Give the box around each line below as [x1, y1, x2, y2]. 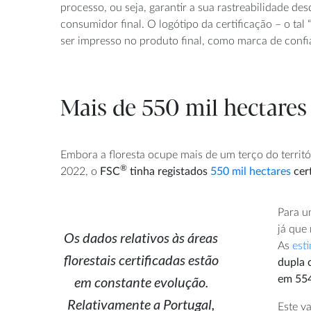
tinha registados [127, 165, 210, 177]
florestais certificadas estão [63, 251, 219, 268]
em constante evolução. [74, 273, 208, 290]
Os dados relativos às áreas [64, 228, 219, 246]
